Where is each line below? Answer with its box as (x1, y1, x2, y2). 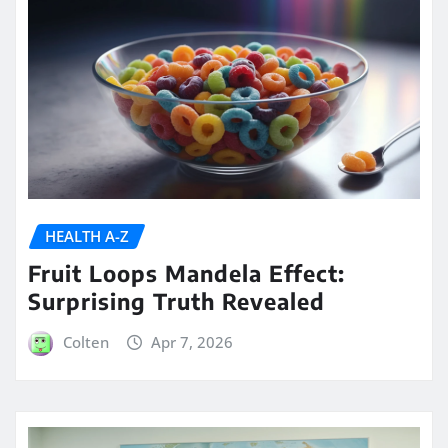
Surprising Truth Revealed (28, 286, 325, 315)
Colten (62, 331, 109, 352)
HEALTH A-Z (45, 226, 129, 247)
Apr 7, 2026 (151, 331, 234, 352)
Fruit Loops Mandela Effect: (28, 258, 345, 287)
